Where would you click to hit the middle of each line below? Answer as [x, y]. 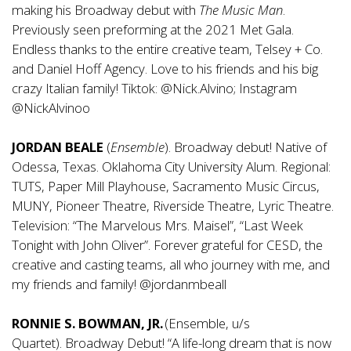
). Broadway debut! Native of [246, 147]
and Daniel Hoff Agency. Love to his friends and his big [165, 69]
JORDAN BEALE [58, 147]
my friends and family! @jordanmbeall [119, 284]
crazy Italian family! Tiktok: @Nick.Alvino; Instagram [154, 89]
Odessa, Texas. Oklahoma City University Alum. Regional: [171, 167]
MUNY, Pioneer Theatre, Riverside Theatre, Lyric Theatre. [173, 206]
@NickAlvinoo [51, 108]
